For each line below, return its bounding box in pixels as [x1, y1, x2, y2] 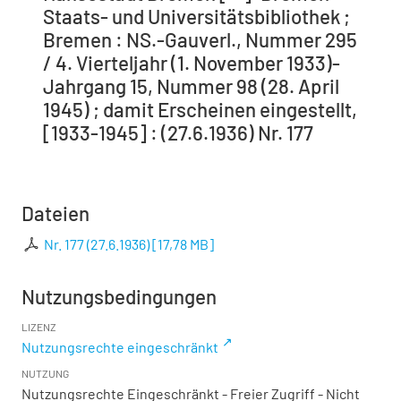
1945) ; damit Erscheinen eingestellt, [43, 97, 357, 121]
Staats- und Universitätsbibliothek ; [43, 4, 350, 28]
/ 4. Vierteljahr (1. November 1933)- [43, 50, 340, 74]
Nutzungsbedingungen [21, 284, 217, 308]
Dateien [21, 200, 90, 225]
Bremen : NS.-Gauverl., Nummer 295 [43, 27, 357, 51]
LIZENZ [21, 320, 56, 333]
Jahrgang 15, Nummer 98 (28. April [43, 73, 339, 98]
